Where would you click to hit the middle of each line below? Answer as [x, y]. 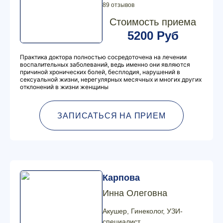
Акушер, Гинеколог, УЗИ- [143, 211]
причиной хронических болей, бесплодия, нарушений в [100, 72]
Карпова [121, 178]
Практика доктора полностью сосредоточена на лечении [103, 57]
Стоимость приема [153, 22]
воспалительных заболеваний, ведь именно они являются [105, 64]
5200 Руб [153, 36]
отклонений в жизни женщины [64, 87]
